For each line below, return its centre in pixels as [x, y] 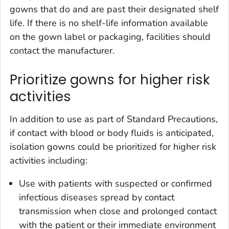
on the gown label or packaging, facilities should [110, 37]
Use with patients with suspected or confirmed [116, 183]
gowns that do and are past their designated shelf [114, 9]
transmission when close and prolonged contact [118, 211]
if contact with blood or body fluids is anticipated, [112, 133]
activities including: [49, 160]
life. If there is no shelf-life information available [109, 23]
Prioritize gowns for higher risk [110, 80]
